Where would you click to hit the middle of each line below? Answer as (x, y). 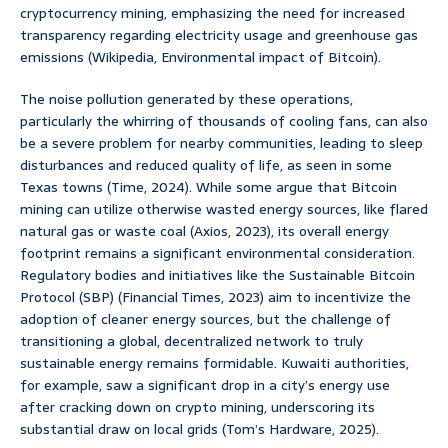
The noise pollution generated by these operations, (186, 99)
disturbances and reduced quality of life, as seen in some (206, 165)
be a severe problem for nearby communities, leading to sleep (221, 143)
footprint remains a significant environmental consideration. (217, 253)
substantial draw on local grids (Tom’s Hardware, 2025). (199, 429)
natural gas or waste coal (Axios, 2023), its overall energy (204, 231)
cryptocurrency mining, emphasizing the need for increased (212, 13)
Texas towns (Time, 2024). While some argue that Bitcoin (208, 187)
